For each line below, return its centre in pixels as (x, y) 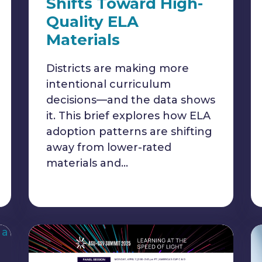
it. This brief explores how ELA (128, 116)
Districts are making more (118, 68)
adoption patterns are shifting (129, 132)
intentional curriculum (108, 84)
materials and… (87, 163)
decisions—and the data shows (131, 100)
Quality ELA (92, 22)
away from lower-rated (109, 147)
